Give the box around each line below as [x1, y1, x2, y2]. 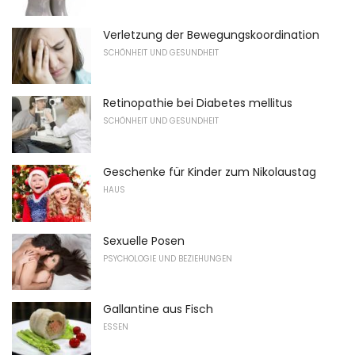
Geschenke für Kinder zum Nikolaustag [103, 164, 316, 181]
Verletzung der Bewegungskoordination [103, 26, 319, 43]
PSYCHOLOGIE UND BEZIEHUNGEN [103, 252, 232, 265]
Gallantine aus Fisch [103, 301, 213, 318]
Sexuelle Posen [103, 232, 185, 249]
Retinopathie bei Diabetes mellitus [103, 95, 292, 112]
